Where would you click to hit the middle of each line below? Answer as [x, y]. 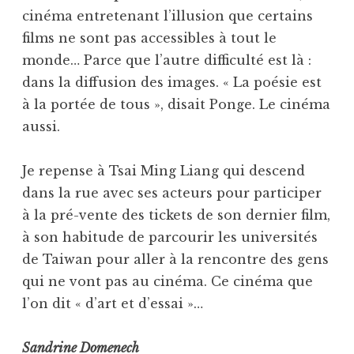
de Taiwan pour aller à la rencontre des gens [175, 260]
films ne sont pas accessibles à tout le [149, 38]
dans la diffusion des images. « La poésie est [172, 83]
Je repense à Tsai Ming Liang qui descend [164, 171]
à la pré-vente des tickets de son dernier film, [176, 215]
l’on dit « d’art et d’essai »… [113, 304]
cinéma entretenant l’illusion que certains [168, 16]
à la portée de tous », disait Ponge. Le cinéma [176, 105]
